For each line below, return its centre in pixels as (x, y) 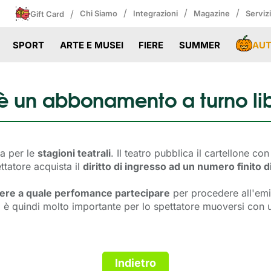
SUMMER (200, 45)
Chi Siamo (99, 13)
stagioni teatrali (74, 153)
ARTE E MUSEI (91, 45)
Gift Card (47, 14)
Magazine (212, 13)
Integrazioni (155, 13)
